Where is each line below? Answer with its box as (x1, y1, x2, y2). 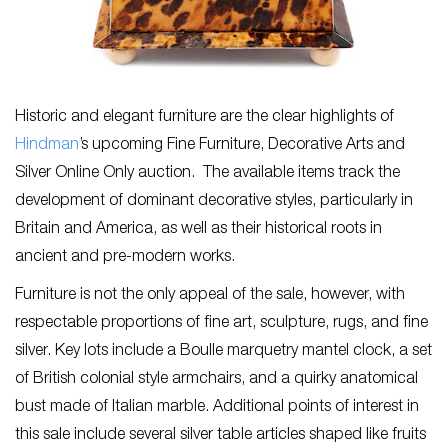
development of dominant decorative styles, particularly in (15, 194, 413, 210)
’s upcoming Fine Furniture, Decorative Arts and (79, 138, 405, 154)
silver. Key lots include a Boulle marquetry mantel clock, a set (15, 344, 432, 360)
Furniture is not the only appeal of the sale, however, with (15, 288, 405, 304)
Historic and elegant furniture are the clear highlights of (15, 110, 394, 126)
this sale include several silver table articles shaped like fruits (15, 428, 426, 444)
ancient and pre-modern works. (15, 250, 239, 266)
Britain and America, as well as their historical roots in (15, 222, 382, 238)
